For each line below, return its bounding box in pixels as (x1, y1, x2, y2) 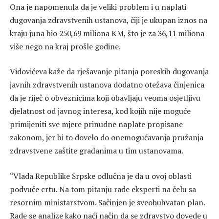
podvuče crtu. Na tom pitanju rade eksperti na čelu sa (10, 183, 196, 195)
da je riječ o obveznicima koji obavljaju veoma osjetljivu (10, 92, 200, 104)
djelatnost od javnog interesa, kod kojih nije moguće (10, 106, 191, 117)
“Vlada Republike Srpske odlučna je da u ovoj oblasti (10, 170, 192, 181)
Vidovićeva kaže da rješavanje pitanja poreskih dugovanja (10, 66, 209, 77)
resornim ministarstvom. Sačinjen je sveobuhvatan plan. (10, 197, 205, 208)
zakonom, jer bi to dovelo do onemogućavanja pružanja (10, 132, 203, 143)
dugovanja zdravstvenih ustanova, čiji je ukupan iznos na (10, 14, 207, 25)
